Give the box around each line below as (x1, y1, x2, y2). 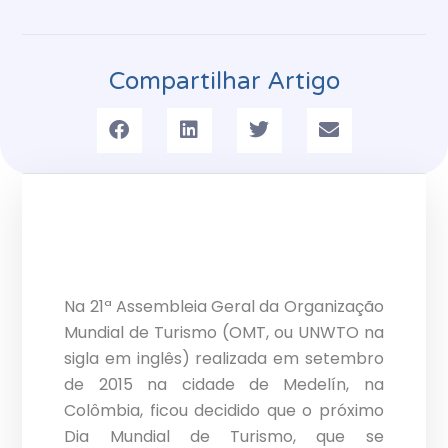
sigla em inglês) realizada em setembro (64, 347, 384, 371)
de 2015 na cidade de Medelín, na (64, 373, 384, 397)
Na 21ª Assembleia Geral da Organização (64, 295, 384, 319)
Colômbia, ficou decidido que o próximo (64, 399, 384, 423)
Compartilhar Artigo (108, 66, 340, 96)
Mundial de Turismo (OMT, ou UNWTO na (64, 321, 384, 345)
